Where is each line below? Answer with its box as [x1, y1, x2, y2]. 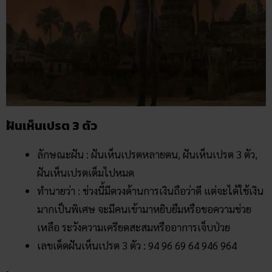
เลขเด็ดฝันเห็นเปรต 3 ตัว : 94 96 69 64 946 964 [37, 238, 237, 252]
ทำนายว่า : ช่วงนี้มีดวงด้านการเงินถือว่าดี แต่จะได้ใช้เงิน [37, 183, 263, 197]
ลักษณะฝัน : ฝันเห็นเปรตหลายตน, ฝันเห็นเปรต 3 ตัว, [37, 147, 257, 161]
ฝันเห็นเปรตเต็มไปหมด [37, 165, 134, 179]
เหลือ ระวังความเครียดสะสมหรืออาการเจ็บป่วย [37, 220, 230, 234]
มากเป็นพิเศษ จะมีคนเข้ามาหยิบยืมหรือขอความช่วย [37, 202, 251, 216]
